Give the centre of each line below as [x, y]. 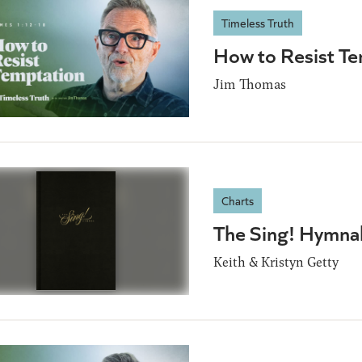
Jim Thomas [250, 84]
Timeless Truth [258, 23]
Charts [238, 200]
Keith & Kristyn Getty [276, 261]
